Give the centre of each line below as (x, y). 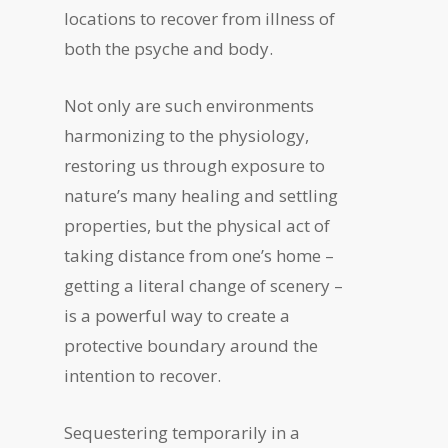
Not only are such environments (189, 105)
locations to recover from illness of (200, 18)
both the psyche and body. (169, 48)
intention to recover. (143, 375)
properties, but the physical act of (197, 225)
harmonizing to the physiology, (187, 135)
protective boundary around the (191, 345)
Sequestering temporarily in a (182, 432)
